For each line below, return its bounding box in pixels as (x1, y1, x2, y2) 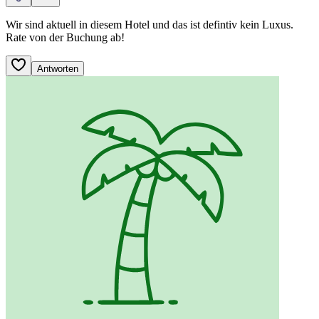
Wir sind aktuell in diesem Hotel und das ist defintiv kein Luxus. (6, 19, 293, 31)
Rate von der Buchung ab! (6, 31, 125, 44)
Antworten (37, 63, 78, 75)
